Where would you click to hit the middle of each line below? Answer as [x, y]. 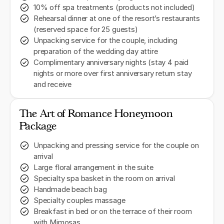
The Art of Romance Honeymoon [96, 113]
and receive [53, 85]
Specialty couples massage [79, 201]
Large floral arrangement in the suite [93, 168]
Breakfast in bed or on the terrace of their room [113, 212]
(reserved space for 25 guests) [86, 30]
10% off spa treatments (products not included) [114, 8]
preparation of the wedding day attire [96, 52]
